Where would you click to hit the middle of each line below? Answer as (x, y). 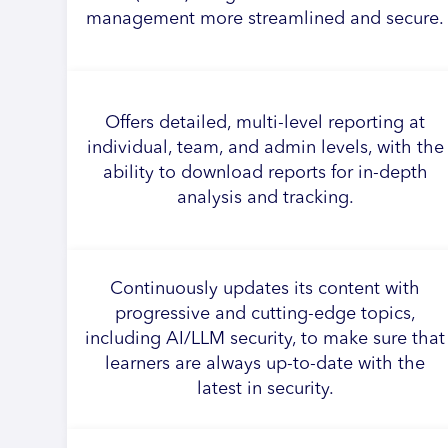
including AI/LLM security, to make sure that (265, 339)
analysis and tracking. (265, 197)
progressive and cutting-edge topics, (265, 314)
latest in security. (265, 389)
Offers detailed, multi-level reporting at (265, 122)
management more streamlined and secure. (265, 18)
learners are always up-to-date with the (265, 364)
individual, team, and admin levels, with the (265, 147)
